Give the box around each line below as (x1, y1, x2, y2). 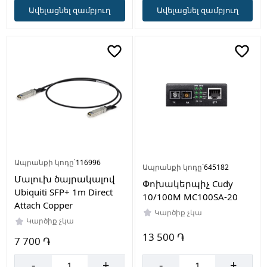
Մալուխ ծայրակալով (14, 173, 116, 185)
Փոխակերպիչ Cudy (142, 177, 233, 190)
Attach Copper (14, 199, 73, 212)
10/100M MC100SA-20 (142, 190, 238, 203)
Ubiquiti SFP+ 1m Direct (14, 186, 113, 198)
